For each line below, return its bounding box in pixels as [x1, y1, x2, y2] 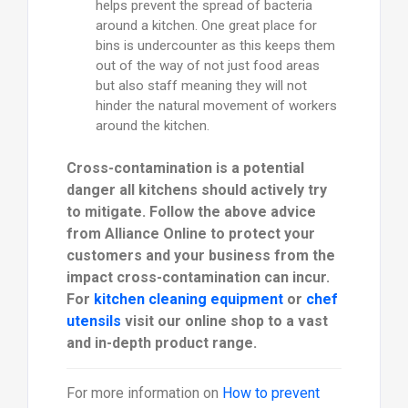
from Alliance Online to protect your [66, 225, 315, 243]
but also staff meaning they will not [95, 77, 307, 95]
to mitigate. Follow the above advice [66, 203, 316, 221]
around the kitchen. [95, 117, 209, 135]
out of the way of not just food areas [95, 57, 320, 75]
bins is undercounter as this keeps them [95, 37, 335, 55]
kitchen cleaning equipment [93, 291, 283, 309]
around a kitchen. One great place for [95, 17, 317, 35]
